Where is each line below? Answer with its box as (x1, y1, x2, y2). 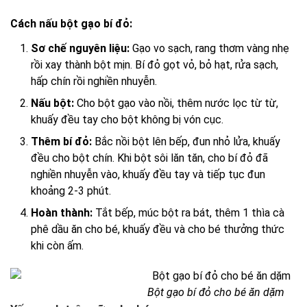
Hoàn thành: (31, 206, 93, 220)
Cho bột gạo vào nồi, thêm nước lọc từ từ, (74, 97, 278, 110)
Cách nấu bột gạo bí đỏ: (10, 16, 132, 30)
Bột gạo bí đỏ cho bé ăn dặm (147, 286, 284, 299)
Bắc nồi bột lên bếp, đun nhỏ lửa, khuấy (92, 135, 280, 149)
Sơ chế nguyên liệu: (31, 42, 130, 56)
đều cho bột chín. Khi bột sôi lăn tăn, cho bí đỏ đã (31, 151, 268, 165)
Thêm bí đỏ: (31, 135, 92, 149)
